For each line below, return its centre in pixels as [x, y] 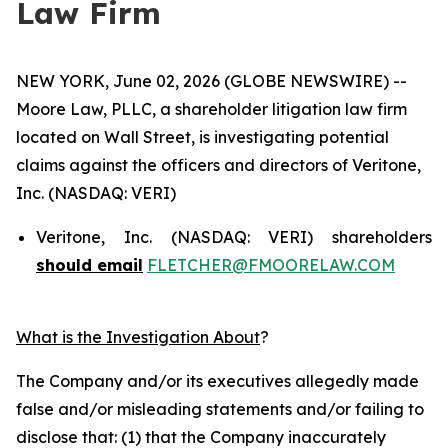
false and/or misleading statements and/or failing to [220, 409]
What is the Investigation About [138, 337]
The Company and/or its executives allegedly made [217, 381]
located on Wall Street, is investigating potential [202, 137]
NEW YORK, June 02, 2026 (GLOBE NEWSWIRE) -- [211, 81]
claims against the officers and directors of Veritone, [218, 165]
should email [89, 265]
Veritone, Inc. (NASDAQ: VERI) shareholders [234, 237]
